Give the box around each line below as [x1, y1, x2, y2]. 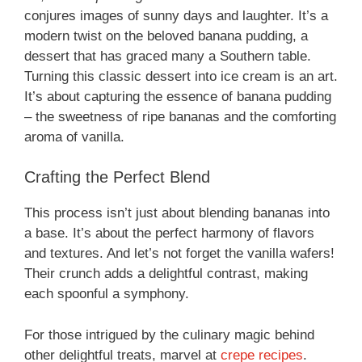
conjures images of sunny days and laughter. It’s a [24, 7, 328, 23]
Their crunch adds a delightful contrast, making [24, 266, 308, 282]
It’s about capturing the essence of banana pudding [24, 88, 331, 104]
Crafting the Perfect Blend [24, 168, 210, 187]
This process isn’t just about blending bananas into [24, 205, 330, 221]
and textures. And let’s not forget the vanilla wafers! [24, 246, 335, 262]
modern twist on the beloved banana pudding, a [24, 27, 308, 44]
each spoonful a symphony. [24, 286, 189, 302]
